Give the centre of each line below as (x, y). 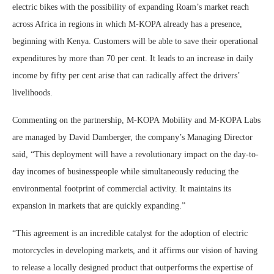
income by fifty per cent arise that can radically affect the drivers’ (126, 76)
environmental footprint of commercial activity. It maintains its (122, 189)
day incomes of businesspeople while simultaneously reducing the (125, 172)
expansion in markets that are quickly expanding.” (99, 206)
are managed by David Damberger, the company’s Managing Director (132, 138)
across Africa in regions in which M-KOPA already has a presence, (127, 24)
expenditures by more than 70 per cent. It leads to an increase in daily (133, 59)
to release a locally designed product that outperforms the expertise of (133, 268)
